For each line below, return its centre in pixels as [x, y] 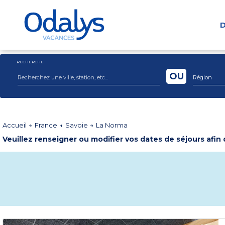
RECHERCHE [30, 62]
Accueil [15, 125]
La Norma [112, 125]
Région [202, 77]
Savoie [77, 125]
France [47, 125]
